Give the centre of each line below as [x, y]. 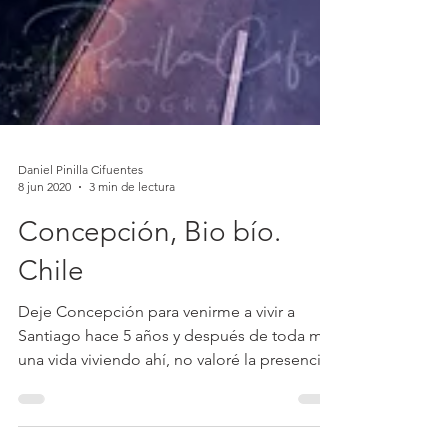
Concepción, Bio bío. [149, 286]
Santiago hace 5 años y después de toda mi [172, 390]
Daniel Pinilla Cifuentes [80, 224]
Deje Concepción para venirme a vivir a [156, 366]
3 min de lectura [132, 241]
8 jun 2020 [44, 241]
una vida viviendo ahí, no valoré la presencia [173, 414]
